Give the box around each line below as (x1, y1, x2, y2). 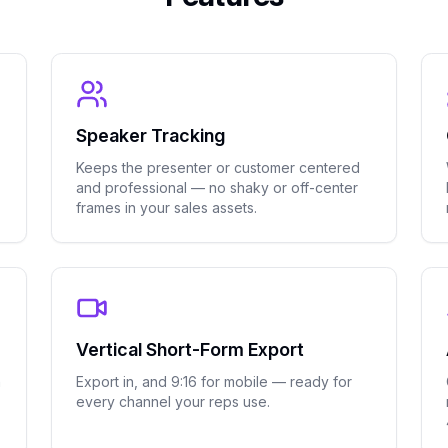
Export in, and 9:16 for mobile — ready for (75, 373, 352, 390)
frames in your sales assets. (75, 199, 257, 216)
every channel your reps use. (75, 393, 270, 410)
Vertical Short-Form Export (75, 339, 304, 360)
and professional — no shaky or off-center (75, 179, 358, 196)
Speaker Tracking (75, 125, 225, 146)
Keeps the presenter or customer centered (75, 159, 360, 176)
